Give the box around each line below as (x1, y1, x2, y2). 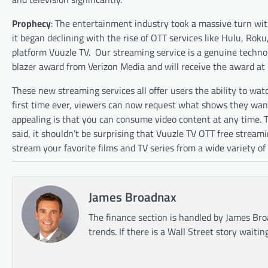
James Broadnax (89, 187, 176, 206)
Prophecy (12, 16, 51, 31)
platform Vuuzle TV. (12, 44, 90, 59)
